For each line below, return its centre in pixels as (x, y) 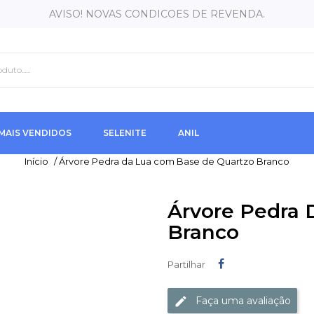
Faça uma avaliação (243, 300)
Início (36, 161)
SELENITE (125, 133)
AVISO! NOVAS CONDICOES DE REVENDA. (157, 14)
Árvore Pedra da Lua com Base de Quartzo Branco (174, 161)
